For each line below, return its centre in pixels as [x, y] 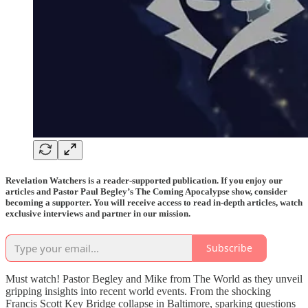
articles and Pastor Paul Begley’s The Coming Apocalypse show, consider [146, 191]
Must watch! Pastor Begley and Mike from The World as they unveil [154, 278]
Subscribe [229, 248]
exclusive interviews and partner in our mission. [98, 213]
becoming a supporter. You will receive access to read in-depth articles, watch [154, 202]
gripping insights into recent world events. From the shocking [138, 291]
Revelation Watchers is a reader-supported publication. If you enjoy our [144, 180]
